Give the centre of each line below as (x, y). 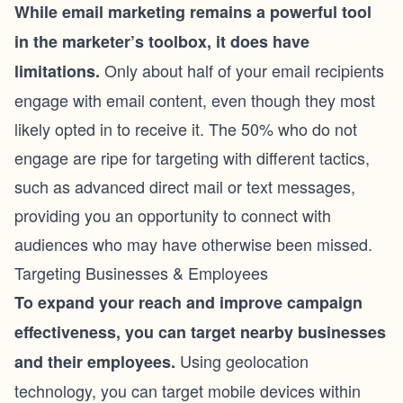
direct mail (186, 186)
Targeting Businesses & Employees (141, 273)
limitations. (57, 71)
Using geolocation (242, 361)
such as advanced (82, 186)
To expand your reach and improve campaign (188, 302)
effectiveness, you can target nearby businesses (200, 332)
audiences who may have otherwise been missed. (193, 244)
